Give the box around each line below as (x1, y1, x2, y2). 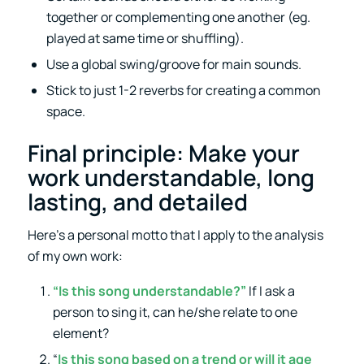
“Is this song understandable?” (52, 282, 246, 301)
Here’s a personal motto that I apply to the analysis (27, 226, 323, 245)
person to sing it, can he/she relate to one (52, 303, 297, 322)
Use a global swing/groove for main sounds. (45, 54, 301, 73)
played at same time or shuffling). (45, 28, 244, 47)
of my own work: (27, 247, 123, 266)
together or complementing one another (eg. (45, 7, 310, 26)
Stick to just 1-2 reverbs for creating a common (45, 80, 321, 99)
